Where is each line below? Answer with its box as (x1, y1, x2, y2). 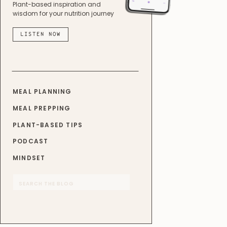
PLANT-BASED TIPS (13, 121, 83, 129)
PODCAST (13, 137, 49, 145)
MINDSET (13, 154, 46, 162)
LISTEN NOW (20, 31, 61, 37)
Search (18, 177, 40, 186)
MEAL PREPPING (13, 104, 71, 112)
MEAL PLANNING (13, 87, 72, 96)
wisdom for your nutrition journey (13, 9, 114, 18)
